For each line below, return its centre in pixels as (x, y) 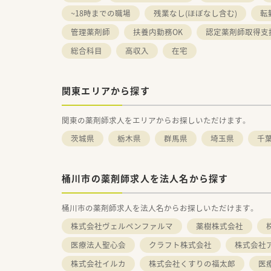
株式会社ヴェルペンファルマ (122, 226)
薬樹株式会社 (220, 226)
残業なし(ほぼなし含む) (195, 13)
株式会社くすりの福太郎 (192, 263)
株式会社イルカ (98, 263)
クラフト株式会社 (180, 245)
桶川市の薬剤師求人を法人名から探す (145, 178)
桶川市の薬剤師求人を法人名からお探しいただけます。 (159, 208)
